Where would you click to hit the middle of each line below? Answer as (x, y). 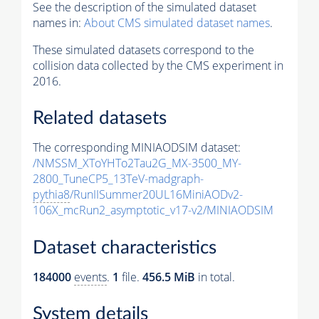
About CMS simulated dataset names (177, 22)
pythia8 (51, 195)
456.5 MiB (169, 277)
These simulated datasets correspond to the (143, 49)
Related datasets (100, 119)
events (90, 277)
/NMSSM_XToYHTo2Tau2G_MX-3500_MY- (137, 163)
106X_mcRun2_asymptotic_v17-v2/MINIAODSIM (153, 210)
